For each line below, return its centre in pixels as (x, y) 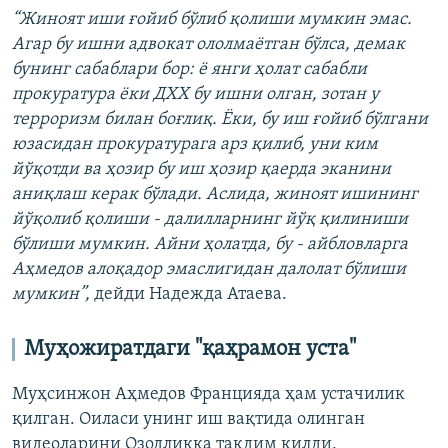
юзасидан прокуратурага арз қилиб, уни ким (195, 144)
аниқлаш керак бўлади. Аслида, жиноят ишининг (215, 194)
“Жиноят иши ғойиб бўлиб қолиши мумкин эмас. (212, 19)
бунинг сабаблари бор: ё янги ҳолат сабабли (189, 69)
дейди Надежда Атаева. (188, 294)
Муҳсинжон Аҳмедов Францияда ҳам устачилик (208, 394)
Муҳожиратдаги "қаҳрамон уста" (190, 349)
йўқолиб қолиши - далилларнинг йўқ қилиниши (210, 219)
